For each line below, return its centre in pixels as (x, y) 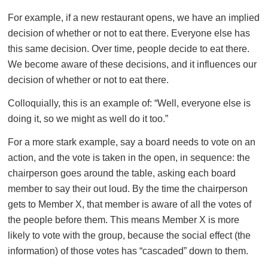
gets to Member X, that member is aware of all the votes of (130, 204)
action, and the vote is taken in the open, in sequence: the (129, 158)
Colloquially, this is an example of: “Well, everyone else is (129, 103)
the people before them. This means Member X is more (124, 220)
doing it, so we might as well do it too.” (88, 119)
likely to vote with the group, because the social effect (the (129, 235)
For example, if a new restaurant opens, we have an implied (134, 18)
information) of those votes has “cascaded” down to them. (128, 251)
